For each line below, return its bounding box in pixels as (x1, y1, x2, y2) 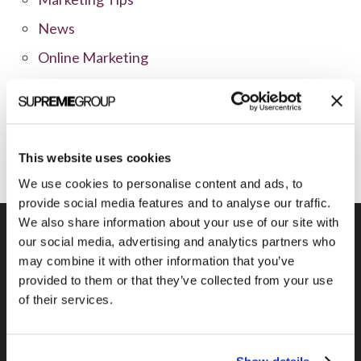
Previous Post (138, 269, 222, 285)
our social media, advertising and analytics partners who (19, 234, 335, 248)
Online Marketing (37, 48, 148, 66)
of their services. (19, 292, 113, 306)
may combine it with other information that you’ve (19, 253, 295, 268)
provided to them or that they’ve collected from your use (19, 272, 333, 287)
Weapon (149, 310, 212, 330)
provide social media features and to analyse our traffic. (19, 195, 331, 210)
